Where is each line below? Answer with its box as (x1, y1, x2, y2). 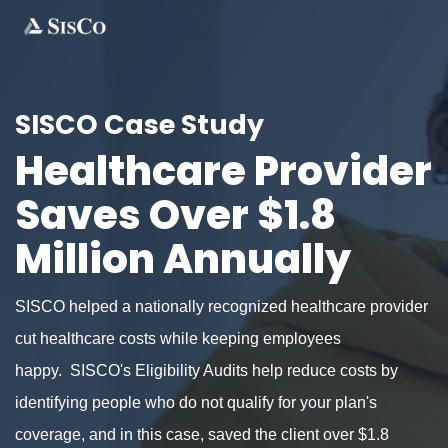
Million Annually (15, 231, 351, 287)
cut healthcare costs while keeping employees (15, 330, 341, 347)
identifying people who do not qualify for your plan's (15, 394, 377, 411)
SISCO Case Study (15, 106, 264, 143)
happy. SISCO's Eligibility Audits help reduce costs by (15, 362, 398, 379)
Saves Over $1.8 (15, 187, 336, 243)
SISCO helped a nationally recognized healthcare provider (15, 298, 428, 315)
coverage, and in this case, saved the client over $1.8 (15, 426, 389, 443)
